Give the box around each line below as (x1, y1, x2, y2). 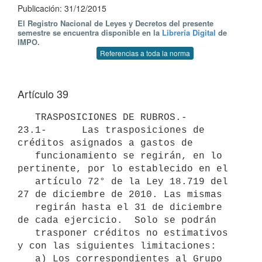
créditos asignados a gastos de (18, 137, 193, 149)
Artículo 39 (18, 86, 68, 101)
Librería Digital (162, 27, 216, 38)
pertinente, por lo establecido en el (18, 163, 228, 174)
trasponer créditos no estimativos (18, 227, 35, 239)
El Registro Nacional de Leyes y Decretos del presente (18, 18, 213, 29)
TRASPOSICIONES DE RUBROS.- (18, 112, 35, 123)
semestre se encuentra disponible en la (18, 27, 162, 38)
